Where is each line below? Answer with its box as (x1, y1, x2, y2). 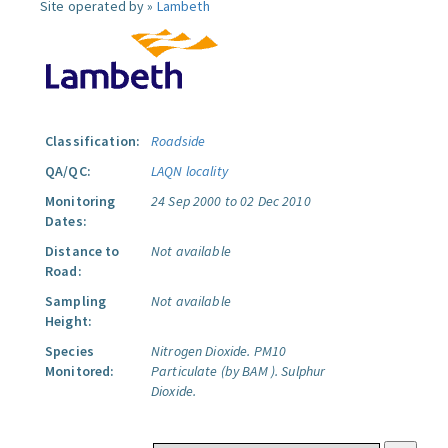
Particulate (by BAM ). (151, 362, 279, 380)
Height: (45, 312, 92, 330)
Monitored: (45, 362, 115, 380)
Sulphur (281, 362, 326, 380)
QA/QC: (45, 162, 91, 180)
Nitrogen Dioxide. (151, 342, 251, 360)
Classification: (45, 132, 141, 150)
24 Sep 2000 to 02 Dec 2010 (151, 192, 311, 210)
